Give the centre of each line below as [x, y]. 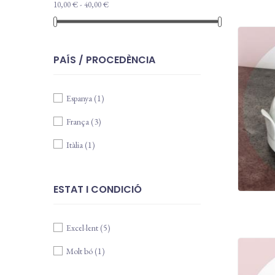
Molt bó [80, 251]
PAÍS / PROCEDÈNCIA [104, 60]
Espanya [80, 99]
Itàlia [76, 145]
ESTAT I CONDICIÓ [98, 190]
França [79, 121]
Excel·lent [83, 228]
